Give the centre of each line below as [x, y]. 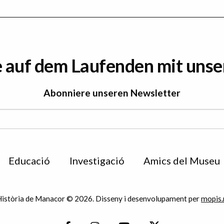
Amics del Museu [182, 161]
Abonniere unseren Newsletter [112, 92]
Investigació [97, 161]
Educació [29, 161]
